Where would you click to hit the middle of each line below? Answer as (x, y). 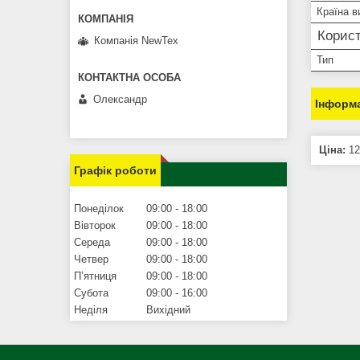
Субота (91, 292)
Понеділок (99, 208)
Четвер (91, 259)
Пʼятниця (95, 276)
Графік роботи (115, 170)
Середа (92, 242)
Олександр (120, 99)
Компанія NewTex (136, 40)
